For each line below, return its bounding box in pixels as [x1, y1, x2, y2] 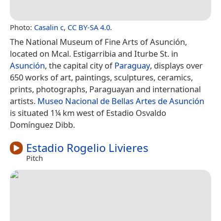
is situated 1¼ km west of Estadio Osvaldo [10, 107, 166, 118]
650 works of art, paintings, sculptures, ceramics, [10, 71, 193, 83]
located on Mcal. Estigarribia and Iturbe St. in [10, 47, 178, 59]
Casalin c [34, 22, 64, 32]
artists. [10, 95, 37, 107]
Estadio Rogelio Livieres [26, 140, 148, 155]
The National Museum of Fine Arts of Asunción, [10, 36, 187, 47]
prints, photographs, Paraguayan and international [10, 83, 201, 95]
